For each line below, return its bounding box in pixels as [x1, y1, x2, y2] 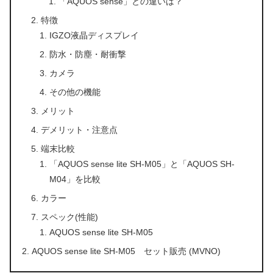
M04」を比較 [49, 174, 101, 184]
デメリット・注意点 [40, 124, 118, 135]
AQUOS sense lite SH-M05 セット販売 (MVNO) [32, 246, 221, 256]
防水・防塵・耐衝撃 [49, 49, 127, 59]
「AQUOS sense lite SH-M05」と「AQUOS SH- [49, 158, 235, 169]
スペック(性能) [40, 211, 98, 222]
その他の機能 [49, 87, 101, 97]
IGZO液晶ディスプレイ [49, 30, 140, 40]
